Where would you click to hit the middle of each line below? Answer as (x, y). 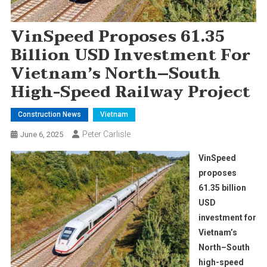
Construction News (49, 114)
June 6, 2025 (41, 134)
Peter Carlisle (106, 134)
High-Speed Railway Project (130, 92)
